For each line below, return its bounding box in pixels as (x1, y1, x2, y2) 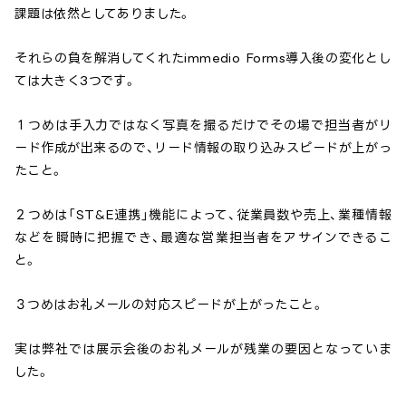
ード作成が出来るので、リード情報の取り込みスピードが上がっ (14, 140, 391, 155)
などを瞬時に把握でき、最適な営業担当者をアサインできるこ (14, 230, 391, 245)
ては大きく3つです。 (14, 73, 137, 88)
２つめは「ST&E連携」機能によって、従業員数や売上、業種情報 (14, 208, 391, 222)
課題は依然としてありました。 (14, 6, 191, 21)
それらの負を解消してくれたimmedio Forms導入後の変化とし (14, 51, 391, 65)
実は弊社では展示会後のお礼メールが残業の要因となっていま (14, 342, 391, 356)
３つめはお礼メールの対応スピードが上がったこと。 (14, 297, 324, 312)
